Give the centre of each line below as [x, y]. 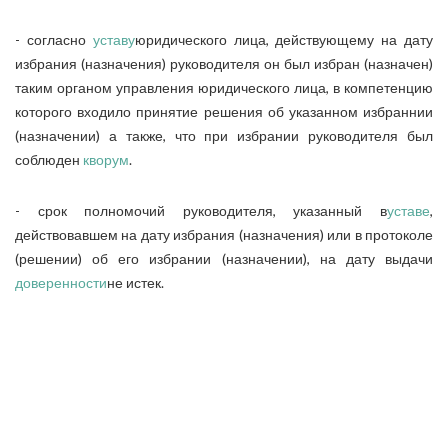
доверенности [61, 282]
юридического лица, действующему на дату [284, 39]
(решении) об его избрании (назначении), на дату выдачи [224, 258]
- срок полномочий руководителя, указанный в [201, 210]
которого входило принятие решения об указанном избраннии [224, 111]
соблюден [49, 159]
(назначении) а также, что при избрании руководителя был [224, 135]
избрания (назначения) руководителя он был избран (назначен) [224, 63]
